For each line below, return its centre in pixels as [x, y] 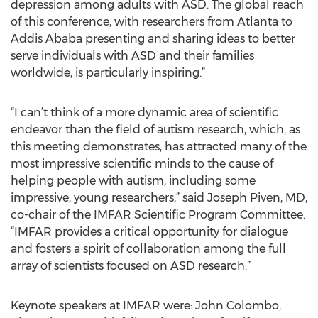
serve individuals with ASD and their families [132, 56]
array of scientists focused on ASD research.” [131, 266]
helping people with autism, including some [133, 181]
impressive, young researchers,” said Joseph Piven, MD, [159, 198]
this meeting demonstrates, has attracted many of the [159, 147]
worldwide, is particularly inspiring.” [108, 73]
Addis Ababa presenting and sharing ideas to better [153, 39]
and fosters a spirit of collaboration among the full [148, 249]
